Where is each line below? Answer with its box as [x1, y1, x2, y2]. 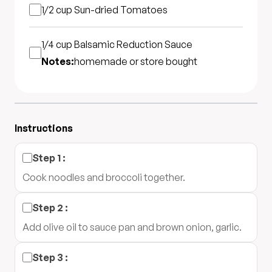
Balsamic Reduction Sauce [74, 38, 192, 50]
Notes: [41, 55, 74, 67]
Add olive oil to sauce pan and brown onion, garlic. [22, 221, 242, 233]
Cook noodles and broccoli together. [22, 171, 185, 183]
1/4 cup [41, 38, 74, 50]
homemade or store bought [74, 55, 197, 67]
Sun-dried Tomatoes [74, 4, 168, 16]
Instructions [15, 122, 73, 134]
